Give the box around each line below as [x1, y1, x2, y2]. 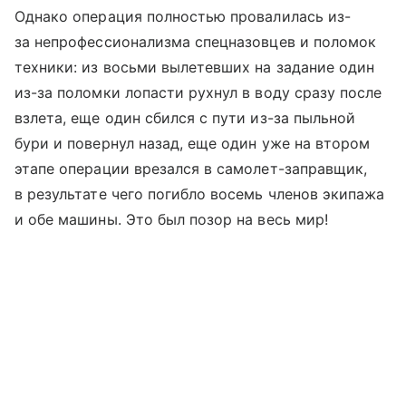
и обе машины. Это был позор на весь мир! [14, 210, 328, 228]
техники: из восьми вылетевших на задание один [14, 58, 375, 76]
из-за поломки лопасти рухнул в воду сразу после [14, 83, 382, 101]
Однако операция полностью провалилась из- [14, 7, 351, 25]
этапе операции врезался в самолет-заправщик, [14, 159, 368, 178]
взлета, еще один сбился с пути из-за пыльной [14, 109, 356, 127]
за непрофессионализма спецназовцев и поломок [14, 33, 377, 51]
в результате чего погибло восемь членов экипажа [14, 185, 385, 203]
